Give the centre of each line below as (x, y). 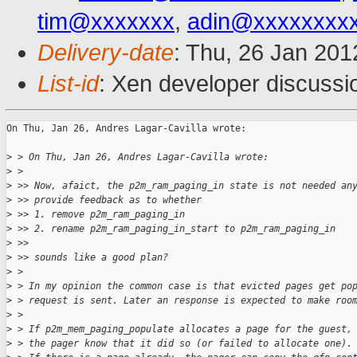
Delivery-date (106, 53)
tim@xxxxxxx (106, 22)
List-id (68, 84)
